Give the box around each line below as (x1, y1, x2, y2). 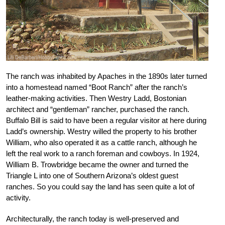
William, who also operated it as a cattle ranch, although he (6, 138, 197, 147)
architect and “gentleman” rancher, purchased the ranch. (6, 104, 189, 114)
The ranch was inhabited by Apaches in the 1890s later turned (6, 71, 207, 80)
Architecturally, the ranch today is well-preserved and (6, 214, 179, 223)
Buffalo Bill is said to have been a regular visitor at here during (6, 116, 206, 125)
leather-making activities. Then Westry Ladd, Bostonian (6, 93, 186, 102)
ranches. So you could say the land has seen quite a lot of (6, 182, 194, 191)
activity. (6, 193, 31, 202)
